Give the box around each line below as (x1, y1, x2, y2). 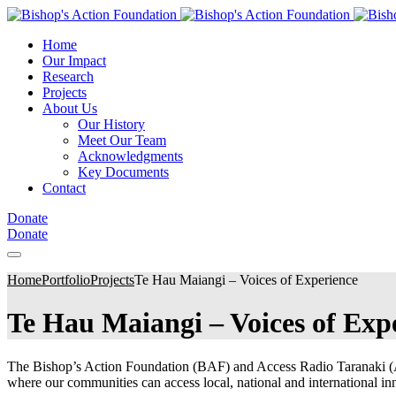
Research (42, 69, 94, 84)
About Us (42, 101, 97, 116)
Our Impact (42, 53, 106, 68)
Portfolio (42, 272, 90, 287)
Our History (78, 117, 145, 132)
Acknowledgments (78, 148, 183, 164)
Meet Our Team (78, 133, 166, 148)
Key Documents (78, 164, 169, 179)
